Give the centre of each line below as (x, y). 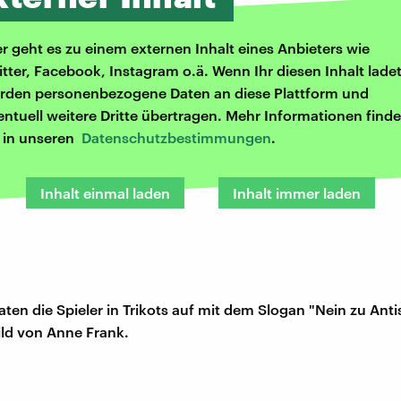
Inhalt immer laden (297, 193)
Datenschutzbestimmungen (176, 138)
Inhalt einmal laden (105, 193)
